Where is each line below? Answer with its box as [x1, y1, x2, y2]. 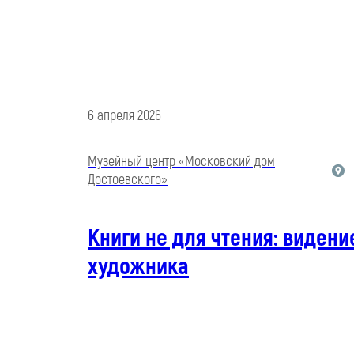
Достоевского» [88, 171, 168, 190]
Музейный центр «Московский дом [88, 153, 275, 171]
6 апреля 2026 [88, 107, 161, 126]
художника [88, 252, 189, 282]
